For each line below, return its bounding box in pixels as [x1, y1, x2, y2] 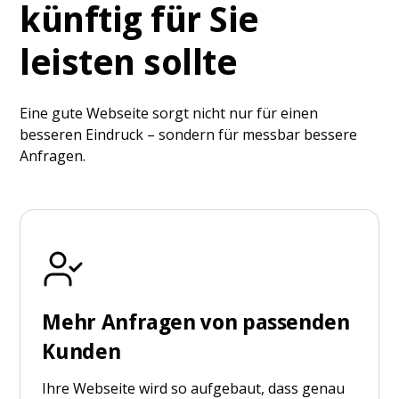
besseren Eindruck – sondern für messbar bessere [20, 124, 358, 144]
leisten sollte [20, 41, 238, 84]
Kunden [42, 338, 121, 364]
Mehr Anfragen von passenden [42, 309, 350, 335]
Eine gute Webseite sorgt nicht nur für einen [20, 102, 319, 123]
